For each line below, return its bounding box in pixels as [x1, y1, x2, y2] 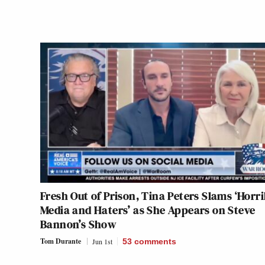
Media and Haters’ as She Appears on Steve [40, 202, 256, 219]
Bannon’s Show [40, 216, 117, 233]
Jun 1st [92, 237, 112, 247]
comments [134, 237, 176, 247]
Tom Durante [40, 236, 81, 247]
